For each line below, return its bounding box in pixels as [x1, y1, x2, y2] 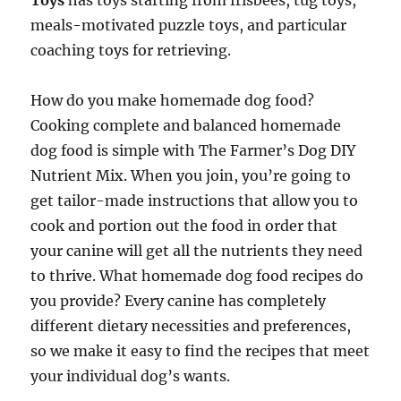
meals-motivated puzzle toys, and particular [30, 16, 347, 34]
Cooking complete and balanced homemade [30, 116, 342, 134]
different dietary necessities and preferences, [30, 317, 352, 335]
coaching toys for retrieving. [30, 41, 232, 59]
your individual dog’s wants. [30, 367, 231, 385]
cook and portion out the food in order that [30, 217, 338, 235]
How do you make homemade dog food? [30, 91, 315, 109]
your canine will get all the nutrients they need [30, 242, 363, 260]
